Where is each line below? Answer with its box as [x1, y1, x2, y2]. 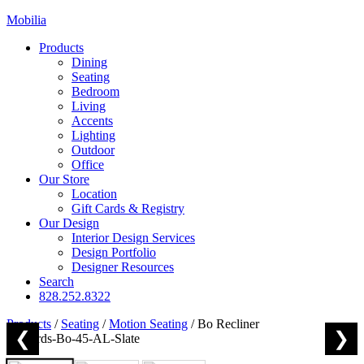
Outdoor [71, 143, 115, 157]
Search [39, 275, 74, 288]
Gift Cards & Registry [71, 201, 184, 215]
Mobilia [6, 13, 46, 27]
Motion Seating [109, 317, 188, 331]
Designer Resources [71, 260, 174, 274]
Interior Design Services [71, 231, 195, 245]
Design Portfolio [71, 245, 156, 259]
